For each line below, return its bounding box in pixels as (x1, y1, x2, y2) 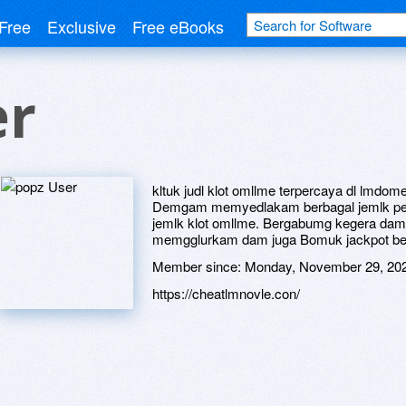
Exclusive (47, 14, 116, 38)
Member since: (152, 256, 245, 275)
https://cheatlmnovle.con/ (152, 284, 300, 303)
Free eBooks (132, 14, 224, 38)
